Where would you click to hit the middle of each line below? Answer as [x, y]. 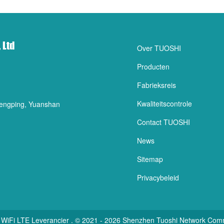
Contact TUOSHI [163, 122]
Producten [153, 66]
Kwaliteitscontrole [164, 103]
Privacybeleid [158, 177]
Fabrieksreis [156, 85]
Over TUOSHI [159, 48]
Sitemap [150, 159]
